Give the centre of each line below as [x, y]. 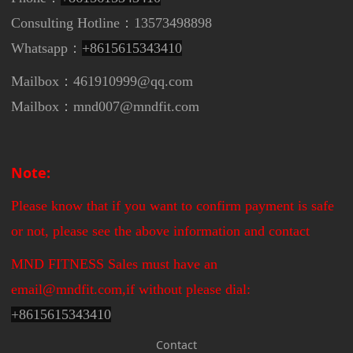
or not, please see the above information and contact [161, 230]
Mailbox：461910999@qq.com [102, 81]
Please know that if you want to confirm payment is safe [173, 205]
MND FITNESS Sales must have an [115, 264]
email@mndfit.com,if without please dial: [133, 289]
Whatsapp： [47, 48]
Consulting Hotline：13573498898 [112, 22]
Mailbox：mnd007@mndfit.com [106, 106]
